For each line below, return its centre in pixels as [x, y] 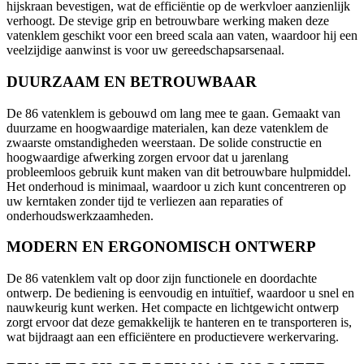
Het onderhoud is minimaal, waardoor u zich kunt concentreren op [176, 186]
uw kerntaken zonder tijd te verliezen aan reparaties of [145, 201]
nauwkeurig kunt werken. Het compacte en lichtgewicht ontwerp [173, 308]
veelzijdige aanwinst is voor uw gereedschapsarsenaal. [145, 50]
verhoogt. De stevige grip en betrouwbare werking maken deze [168, 21]
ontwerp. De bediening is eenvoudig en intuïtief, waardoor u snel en [180, 293]
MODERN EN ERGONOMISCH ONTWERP [161, 247]
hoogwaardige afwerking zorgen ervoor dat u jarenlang [147, 157]
